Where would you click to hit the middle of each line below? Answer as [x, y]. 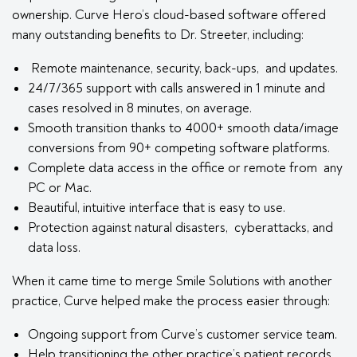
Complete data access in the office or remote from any [185, 168]
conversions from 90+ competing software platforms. [179, 148]
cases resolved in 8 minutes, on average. [140, 108]
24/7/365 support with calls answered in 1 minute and [177, 88]
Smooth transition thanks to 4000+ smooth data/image [183, 128]
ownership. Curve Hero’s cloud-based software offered [169, 15]
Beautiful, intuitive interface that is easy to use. [157, 208]
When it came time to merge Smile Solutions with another [172, 281]
